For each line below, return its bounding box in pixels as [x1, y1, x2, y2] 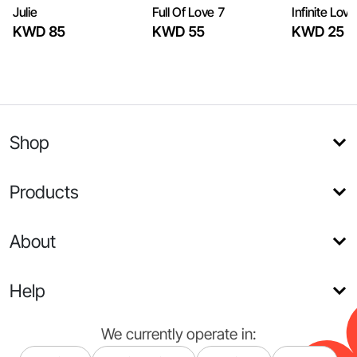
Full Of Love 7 [152, 4, 226, 20]
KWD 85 [13, 23, 65, 40]
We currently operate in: [101, 324, 256, 343]
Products [10, 181, 79, 202]
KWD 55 [152, 23, 205, 40]
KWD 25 [292, 23, 344, 40]
